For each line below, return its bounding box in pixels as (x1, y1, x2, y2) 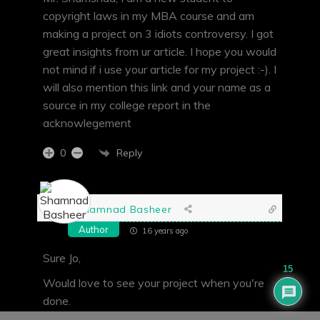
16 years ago (140, 226, 188, 236)
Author (79, 224, 109, 236)
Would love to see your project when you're (43, 276, 264, 291)
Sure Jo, (43, 251, 81, 266)
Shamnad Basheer (76, 202, 172, 216)
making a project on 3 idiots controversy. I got (43, 26, 274, 41)
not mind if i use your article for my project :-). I (43, 62, 276, 77)
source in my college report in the (43, 98, 211, 113)
